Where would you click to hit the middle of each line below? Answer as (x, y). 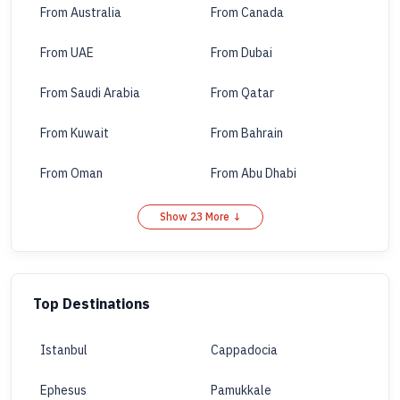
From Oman (71, 174)
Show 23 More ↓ (200, 217)
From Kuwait (75, 133)
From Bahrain (247, 133)
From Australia (81, 13)
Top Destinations (92, 304)
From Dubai (242, 53)
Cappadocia (244, 350)
